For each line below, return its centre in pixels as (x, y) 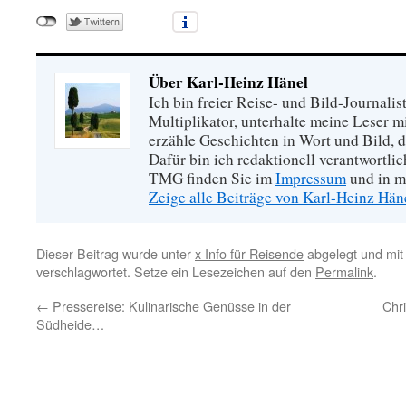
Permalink (344, 271)
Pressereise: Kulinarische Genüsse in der (170, 306)
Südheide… (70, 324)
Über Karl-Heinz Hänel (228, 82)
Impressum (311, 178)
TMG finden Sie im (212, 178)
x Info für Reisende (249, 253)
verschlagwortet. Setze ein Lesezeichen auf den (176, 271)
